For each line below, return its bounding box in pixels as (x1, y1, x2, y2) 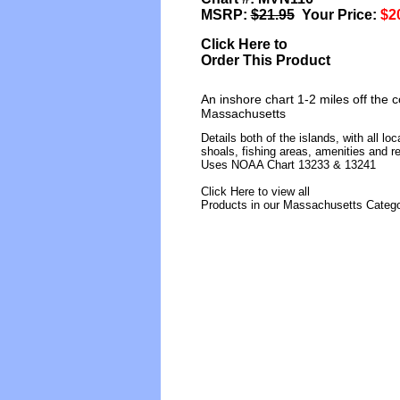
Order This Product (200, 52, 330, 68)
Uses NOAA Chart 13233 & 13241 (200, 157, 376, 171)
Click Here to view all (200, 184, 310, 198)
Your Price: (294, 6, 380, 22)
